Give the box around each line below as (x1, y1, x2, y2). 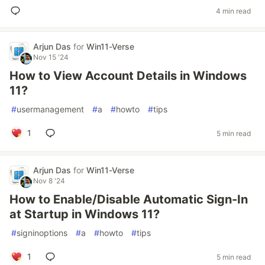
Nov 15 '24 (33, 53, 69, 62)
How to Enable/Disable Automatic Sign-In (9, 192, 248, 206)
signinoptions (17, 228, 67, 238)
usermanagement (17, 104, 84, 114)
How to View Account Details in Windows (9, 69, 247, 83)
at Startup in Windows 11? (9, 207, 160, 221)
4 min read (216, 6, 251, 15)
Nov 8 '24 (33, 176, 65, 185)
